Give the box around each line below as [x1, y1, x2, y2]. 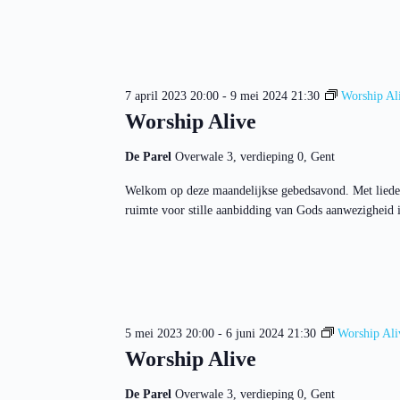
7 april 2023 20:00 [124, 89, 219, 104]
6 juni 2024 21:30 [225, 326, 316, 340]
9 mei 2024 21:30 [229, 89, 320, 104]
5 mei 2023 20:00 [124, 326, 214, 340]
